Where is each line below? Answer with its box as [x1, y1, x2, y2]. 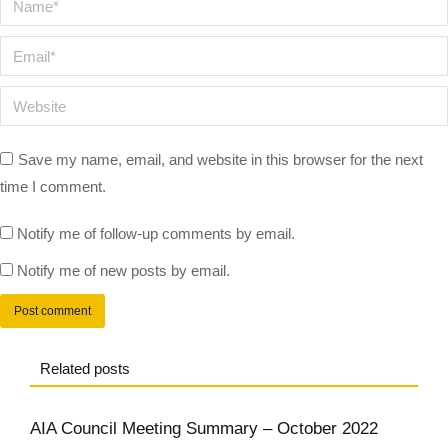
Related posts [40, 360, 130, 377]
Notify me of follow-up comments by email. [17, 225, 295, 242]
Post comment [14, 304, 91, 318]
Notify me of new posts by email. [17, 262, 230, 279]
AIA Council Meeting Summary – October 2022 [30, 419, 378, 438]
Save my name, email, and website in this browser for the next [18, 151, 423, 168]
